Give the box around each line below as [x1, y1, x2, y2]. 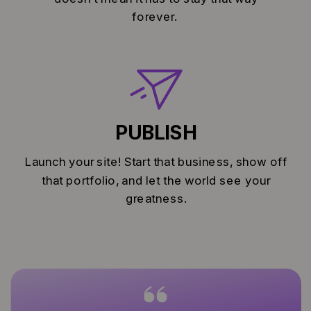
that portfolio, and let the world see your [42, 173, 271, 188]
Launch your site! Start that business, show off [24, 154, 287, 169]
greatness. [125, 191, 187, 206]
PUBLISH [115, 121, 196, 145]
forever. [132, 9, 180, 24]
